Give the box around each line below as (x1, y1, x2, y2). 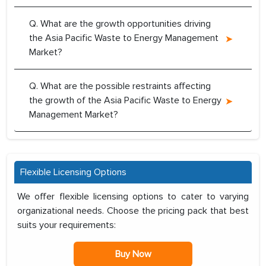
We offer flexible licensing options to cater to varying (17, 191, 249, 203)
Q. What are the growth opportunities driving (29, 18, 211, 30)
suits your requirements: (17, 219, 116, 232)
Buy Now (115, 248, 151, 261)
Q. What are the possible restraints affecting (29, 80, 211, 93)
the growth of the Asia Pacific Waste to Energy (29, 94, 221, 107)
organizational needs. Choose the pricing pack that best (17, 205, 249, 217)
